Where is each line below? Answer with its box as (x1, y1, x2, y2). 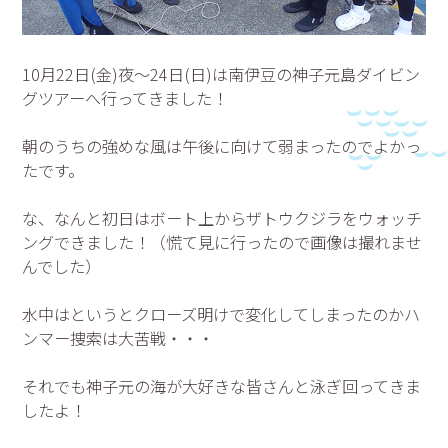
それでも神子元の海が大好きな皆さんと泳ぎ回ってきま (22, 374, 422, 399)
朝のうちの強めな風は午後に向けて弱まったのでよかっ (22, 134, 422, 159)
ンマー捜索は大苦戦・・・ (22, 326, 215, 351)
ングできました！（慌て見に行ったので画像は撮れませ (22, 230, 423, 255)
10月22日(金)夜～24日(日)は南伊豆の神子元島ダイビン (22, 62, 421, 87)
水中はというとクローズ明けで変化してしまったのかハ (22, 302, 421, 327)
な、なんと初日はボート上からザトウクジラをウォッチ (22, 206, 423, 231)
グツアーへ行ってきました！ (22, 86, 229, 111)
